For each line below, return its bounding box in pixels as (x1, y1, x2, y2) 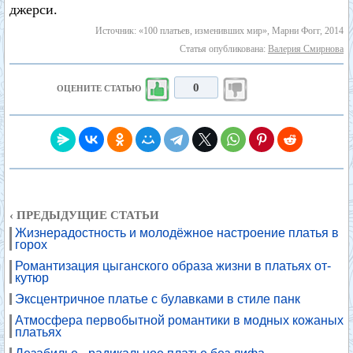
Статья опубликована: (180, 43, 268, 54)
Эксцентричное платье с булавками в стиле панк (15, 292, 300, 306)
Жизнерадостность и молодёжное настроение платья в (15, 226, 339, 240)
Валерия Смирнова (268, 43, 344, 54)
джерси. (9, 2, 58, 17)
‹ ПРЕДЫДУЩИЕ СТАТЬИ (9, 209, 159, 221)
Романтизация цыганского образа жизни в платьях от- (15, 259, 331, 273)
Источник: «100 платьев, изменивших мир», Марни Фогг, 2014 (95, 25, 344, 36)
